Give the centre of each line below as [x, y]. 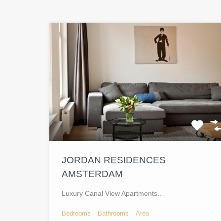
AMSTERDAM [92, 174]
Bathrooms [113, 213]
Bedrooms [76, 213]
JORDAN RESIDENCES [114, 160]
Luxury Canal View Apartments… [113, 193]
